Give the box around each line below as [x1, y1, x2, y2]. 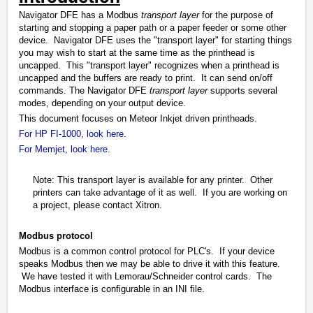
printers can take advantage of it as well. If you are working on [33, 187, 287, 198]
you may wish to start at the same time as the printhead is [19, 48, 255, 59]
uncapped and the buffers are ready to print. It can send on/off [19, 73, 272, 84]
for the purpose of [199, 10, 273, 21]
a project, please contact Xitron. [33, 200, 162, 211]
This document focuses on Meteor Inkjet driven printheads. [19, 113, 263, 124]
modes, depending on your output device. [19, 98, 186, 109]
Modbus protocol [19, 231, 93, 242]
